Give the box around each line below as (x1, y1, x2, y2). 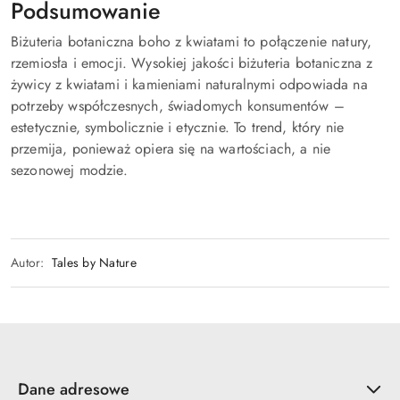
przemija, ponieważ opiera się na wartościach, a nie (11, 138, 331, 159)
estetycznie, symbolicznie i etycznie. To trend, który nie (11, 117, 345, 137)
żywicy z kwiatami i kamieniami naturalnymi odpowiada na (11, 74, 368, 95)
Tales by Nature (51, 254, 137, 271)
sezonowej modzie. (11, 160, 128, 180)
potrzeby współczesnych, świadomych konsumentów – (11, 96, 345, 116)
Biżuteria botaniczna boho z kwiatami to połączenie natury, (11, 31, 372, 52)
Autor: (11, 254, 45, 271)
